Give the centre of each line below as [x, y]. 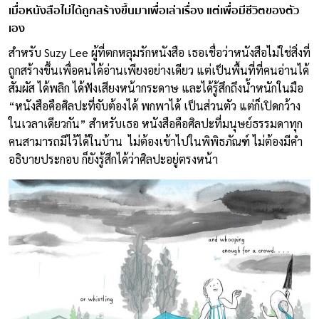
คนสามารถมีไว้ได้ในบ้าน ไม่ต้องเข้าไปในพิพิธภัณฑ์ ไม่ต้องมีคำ [156, 141]
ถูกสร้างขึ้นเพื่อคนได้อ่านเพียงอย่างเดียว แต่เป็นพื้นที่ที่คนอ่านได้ [159, 70]
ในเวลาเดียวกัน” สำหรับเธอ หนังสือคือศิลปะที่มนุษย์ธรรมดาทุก [156, 123]
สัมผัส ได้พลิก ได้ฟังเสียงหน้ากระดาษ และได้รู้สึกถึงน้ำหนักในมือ [156, 88]
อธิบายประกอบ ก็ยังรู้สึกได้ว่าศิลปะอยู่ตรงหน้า [113, 159]
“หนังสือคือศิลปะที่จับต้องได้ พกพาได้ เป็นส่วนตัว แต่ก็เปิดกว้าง [155, 105]
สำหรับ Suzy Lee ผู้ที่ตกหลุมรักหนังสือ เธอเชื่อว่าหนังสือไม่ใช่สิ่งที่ [159, 52]
